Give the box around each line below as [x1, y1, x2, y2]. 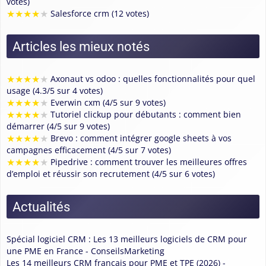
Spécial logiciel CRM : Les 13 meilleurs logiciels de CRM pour [7, 233, 247, 245]
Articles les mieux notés [12, 39, 150, 55]
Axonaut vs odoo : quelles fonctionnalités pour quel [48, 73, 255, 85]
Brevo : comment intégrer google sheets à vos [48, 132, 232, 144]
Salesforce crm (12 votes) [48, 8, 149, 20]
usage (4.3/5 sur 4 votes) [7, 85, 103, 97]
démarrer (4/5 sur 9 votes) [7, 121, 110, 132]
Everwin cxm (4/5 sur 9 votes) [48, 97, 166, 109]
